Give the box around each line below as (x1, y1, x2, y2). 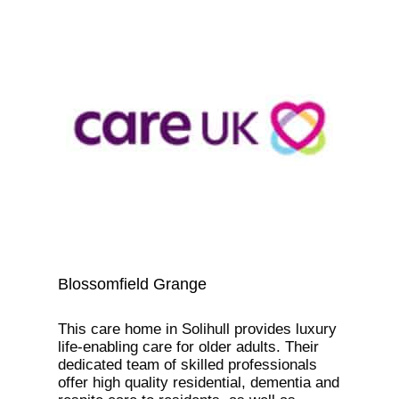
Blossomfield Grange (57, 274, 207, 294)
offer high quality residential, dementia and (57, 374, 339, 392)
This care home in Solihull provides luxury (57, 321, 337, 338)
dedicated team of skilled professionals (57, 356, 317, 374)
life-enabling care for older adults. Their (57, 338, 319, 356)
